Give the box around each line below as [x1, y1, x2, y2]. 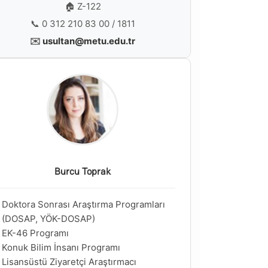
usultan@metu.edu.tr [42, 35, 135, 47]
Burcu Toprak [54, 165, 111, 178]
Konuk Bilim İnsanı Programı [2, 242, 120, 253]
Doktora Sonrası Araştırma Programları [2, 199, 165, 210]
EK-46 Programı [2, 227, 69, 239]
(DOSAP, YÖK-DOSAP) [2, 213, 95, 224]
